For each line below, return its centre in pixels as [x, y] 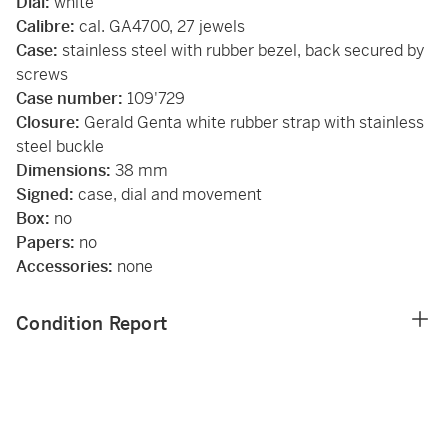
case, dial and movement [170, 194]
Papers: [47, 242]
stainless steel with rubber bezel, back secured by [243, 50]
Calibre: [45, 26]
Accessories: [66, 266]
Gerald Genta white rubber [179, 122]
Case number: [71, 98]
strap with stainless [353, 122]
